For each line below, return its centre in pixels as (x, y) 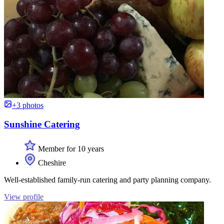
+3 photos (28, 105)
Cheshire (51, 162)
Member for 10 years (70, 148)
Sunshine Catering (42, 124)
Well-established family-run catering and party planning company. (107, 179)
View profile (24, 196)
